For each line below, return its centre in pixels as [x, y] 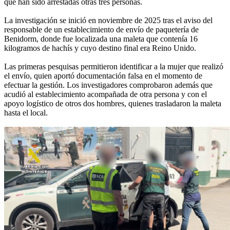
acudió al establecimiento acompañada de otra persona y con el [106, 94]
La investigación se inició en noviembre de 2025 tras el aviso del [108, 21]
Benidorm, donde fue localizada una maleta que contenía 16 [101, 39]
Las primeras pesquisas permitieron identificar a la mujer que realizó [114, 67]
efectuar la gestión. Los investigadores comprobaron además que [108, 85]
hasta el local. [26, 113]
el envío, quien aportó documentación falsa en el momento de [103, 76]
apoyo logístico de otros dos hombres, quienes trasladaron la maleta [113, 104]
